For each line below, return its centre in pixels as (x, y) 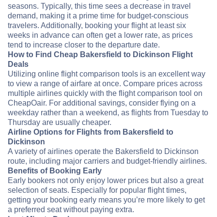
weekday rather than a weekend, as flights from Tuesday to (108, 113)
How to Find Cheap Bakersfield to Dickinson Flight (100, 55)
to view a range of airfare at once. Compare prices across (105, 84)
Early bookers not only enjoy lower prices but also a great (106, 181)
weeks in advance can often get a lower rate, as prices (100, 35)
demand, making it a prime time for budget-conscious (98, 16)
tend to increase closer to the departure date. (84, 45)
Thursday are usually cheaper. (60, 123)
